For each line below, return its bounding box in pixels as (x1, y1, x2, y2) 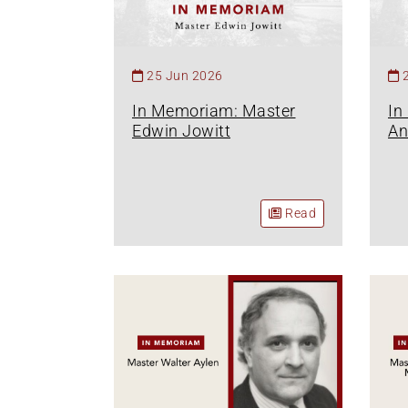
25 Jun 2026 (147, 67, 223, 83)
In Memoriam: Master (132, 100, 296, 120)
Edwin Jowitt (132, 120, 230, 140)
